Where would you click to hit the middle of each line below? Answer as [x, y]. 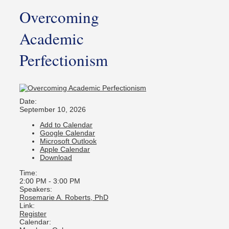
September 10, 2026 [53, 110]
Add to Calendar [66, 125]
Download [56, 158]
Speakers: [36, 189]
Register [33, 214]
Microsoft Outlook [68, 141]
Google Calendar [67, 133]
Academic [52, 39]
